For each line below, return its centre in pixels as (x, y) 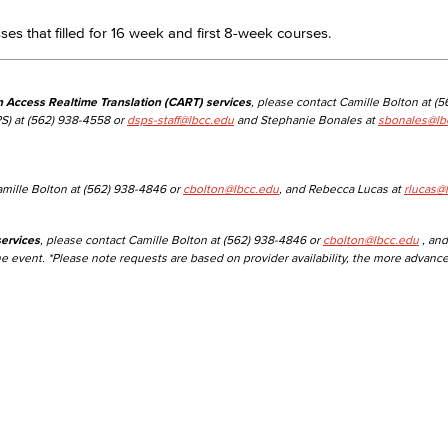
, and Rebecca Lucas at (341, 188)
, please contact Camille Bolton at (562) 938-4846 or (181, 239)
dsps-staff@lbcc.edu (180, 119)
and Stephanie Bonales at (306, 119)
